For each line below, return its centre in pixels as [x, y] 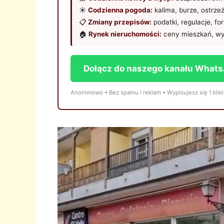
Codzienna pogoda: [120, 10]
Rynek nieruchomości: [125, 34]
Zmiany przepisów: [119, 22]
